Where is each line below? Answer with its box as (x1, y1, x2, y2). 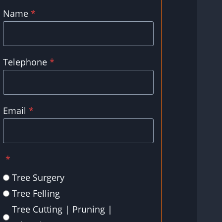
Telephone (3, 56, 47, 68)
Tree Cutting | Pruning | (12, 203, 112, 216)
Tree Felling (12, 187, 60, 200)
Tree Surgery (12, 171, 64, 184)
